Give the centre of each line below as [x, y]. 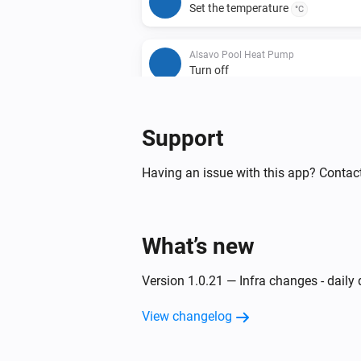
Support [183, 138]
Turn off [209, 70]
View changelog [187, 316]
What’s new [198, 246]
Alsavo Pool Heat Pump [242, 54]
